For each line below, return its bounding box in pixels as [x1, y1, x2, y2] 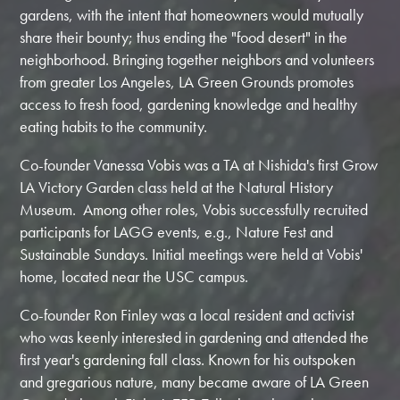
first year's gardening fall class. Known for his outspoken [20, 349, 356, 371]
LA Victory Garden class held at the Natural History [20, 177, 334, 198]
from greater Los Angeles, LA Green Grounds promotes [20, 71, 354, 93]
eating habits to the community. [20, 116, 208, 137]
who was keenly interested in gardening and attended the [20, 327, 370, 348]
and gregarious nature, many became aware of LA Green [20, 371, 370, 393]
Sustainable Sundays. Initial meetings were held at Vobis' [20, 244, 363, 265]
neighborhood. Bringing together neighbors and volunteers [20, 49, 375, 71]
